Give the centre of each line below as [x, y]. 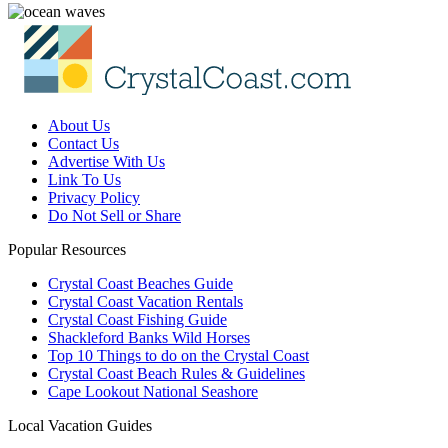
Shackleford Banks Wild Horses [149, 338]
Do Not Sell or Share [114, 216]
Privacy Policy [94, 198]
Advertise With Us [106, 162]
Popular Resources [67, 250]
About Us [79, 126]
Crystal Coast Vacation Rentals [145, 302]
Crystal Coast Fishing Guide [137, 320]
